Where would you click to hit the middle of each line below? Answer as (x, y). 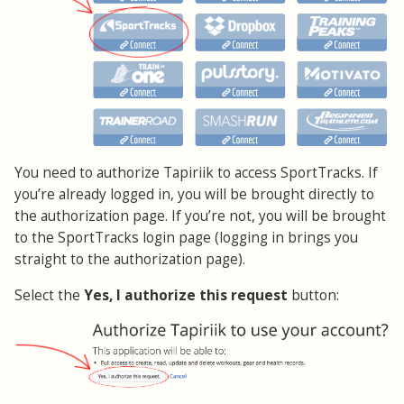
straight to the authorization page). (130, 260)
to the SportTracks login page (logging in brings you (186, 238)
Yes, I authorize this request (186, 296)
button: (313, 296)
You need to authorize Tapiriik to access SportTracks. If (196, 173)
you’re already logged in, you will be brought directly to (194, 195)
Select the (49, 296)
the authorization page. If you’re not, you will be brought (200, 216)
